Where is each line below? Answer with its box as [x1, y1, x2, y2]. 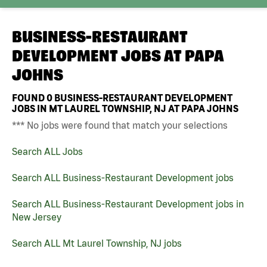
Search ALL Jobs [12, 145, 83, 157]
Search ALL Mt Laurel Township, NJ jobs [12, 237, 182, 249]
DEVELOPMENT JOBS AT [12, 46, 185, 65]
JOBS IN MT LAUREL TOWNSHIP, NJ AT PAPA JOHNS [12, 103, 238, 114]
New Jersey [12, 211, 61, 222]
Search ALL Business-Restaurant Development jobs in [12, 198, 244, 209]
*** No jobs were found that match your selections [12, 119, 228, 131]
